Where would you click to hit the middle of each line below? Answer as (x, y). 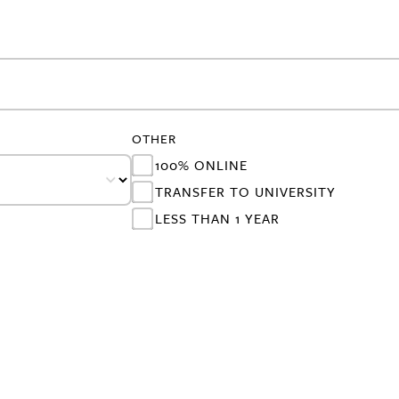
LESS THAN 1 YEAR (217, 218)
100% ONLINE (201, 165)
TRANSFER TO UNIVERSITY (245, 191)
